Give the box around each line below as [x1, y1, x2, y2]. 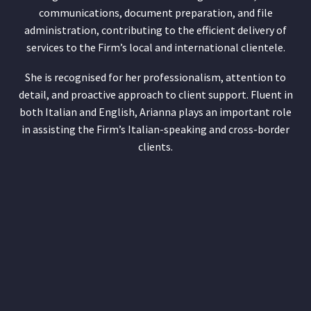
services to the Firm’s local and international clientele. [26, 40, 285, 54]
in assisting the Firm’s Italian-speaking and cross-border [22, 121, 289, 136]
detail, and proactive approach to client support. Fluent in [18, 87, 293, 101]
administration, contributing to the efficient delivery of [24, 22, 287, 37]
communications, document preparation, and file [38, 5, 273, 19]
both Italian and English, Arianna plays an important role [19, 104, 292, 119]
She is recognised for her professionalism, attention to [25, 69, 286, 84]
